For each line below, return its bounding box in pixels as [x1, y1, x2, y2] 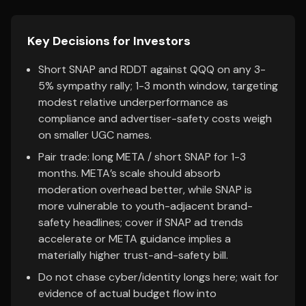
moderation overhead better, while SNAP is [38, 182, 252, 197]
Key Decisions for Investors [27, 33, 191, 49]
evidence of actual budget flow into [38, 286, 217, 301]
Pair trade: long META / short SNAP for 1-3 [38, 150, 246, 164]
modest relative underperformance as [38, 95, 228, 109]
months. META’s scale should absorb [38, 166, 221, 180]
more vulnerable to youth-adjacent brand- [38, 199, 253, 213]
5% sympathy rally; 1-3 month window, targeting [38, 79, 278, 93]
